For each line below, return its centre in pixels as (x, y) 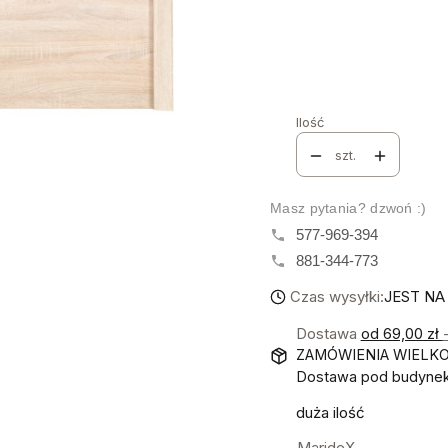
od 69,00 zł (401, 333)
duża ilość (330, 412)
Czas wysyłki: (336, 296)
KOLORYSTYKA (332, 50)
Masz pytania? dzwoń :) (348, 207)
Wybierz (308, 83)
